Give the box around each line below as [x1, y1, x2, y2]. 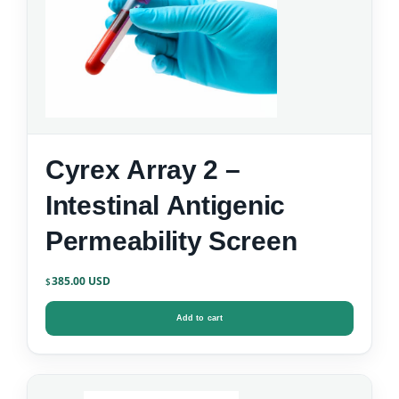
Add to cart [175, 313, 224, 323]
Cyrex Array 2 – [45, 155, 240, 185]
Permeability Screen [45, 226, 297, 256]
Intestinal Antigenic [45, 191, 285, 221]
